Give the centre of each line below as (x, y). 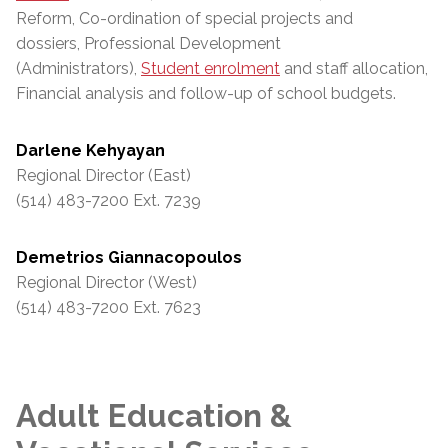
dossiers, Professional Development (148, 43)
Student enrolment (210, 68)
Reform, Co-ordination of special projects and (184, 18)
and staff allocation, (354, 68)
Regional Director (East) (103, 175)
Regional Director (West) (106, 282)
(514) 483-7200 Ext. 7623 (108, 307)
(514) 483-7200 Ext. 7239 (108, 200)
